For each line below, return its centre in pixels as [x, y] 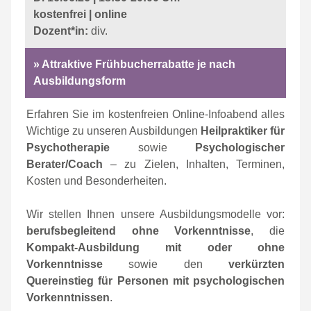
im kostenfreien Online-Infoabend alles [189, 114]
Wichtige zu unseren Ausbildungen [114, 131]
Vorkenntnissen [68, 297]
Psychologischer [240, 148]
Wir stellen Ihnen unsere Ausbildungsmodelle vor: [155, 214]
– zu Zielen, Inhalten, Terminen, [194, 164]
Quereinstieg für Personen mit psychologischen [155, 281]
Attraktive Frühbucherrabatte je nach [138, 64]
